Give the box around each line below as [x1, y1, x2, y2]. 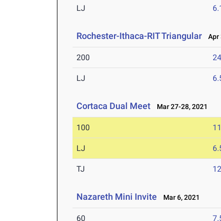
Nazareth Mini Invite [76, 191, 157, 202]
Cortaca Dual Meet [76, 101, 151, 111]
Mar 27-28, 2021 [152, 103, 208, 111]
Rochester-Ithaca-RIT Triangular [76, 31, 202, 41]
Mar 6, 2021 [159, 193, 200, 202]
